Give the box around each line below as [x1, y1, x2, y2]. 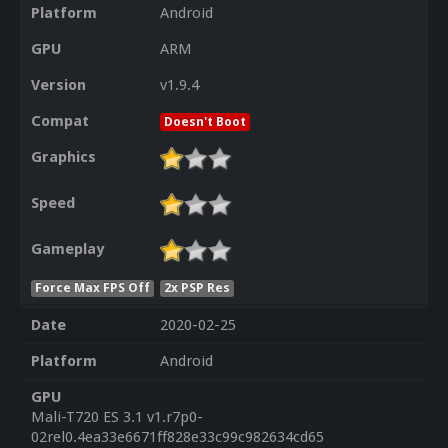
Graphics [30, 148, 96, 167]
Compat [30, 112, 89, 131]
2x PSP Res [164, 279, 231, 295]
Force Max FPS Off [34, 279, 150, 295]
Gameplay [30, 240, 104, 259]
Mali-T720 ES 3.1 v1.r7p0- [30, 408, 203, 427]
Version [30, 76, 86, 95]
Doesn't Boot [163, 114, 246, 130]
